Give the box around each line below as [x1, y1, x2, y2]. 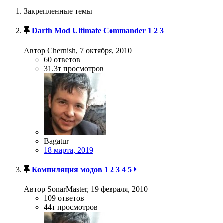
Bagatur [44, 136, 69, 145]
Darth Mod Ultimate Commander [32, 26, 148, 35]
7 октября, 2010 [80, 46, 132, 55]
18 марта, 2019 [44, 145, 93, 154]
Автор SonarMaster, [24, 185, 91, 194]
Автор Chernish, [24, 46, 80, 55]
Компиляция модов [32, 165, 104, 174]
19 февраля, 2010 [91, 185, 148, 194]
